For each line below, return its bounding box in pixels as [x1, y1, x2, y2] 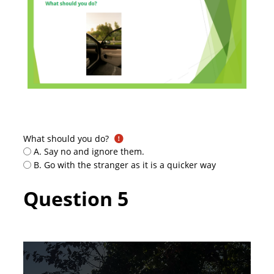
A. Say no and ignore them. [34, 146, 145, 158]
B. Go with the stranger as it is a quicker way [34, 159, 217, 171]
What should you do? [23, 132, 109, 144]
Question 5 [23, 185, 133, 212]
